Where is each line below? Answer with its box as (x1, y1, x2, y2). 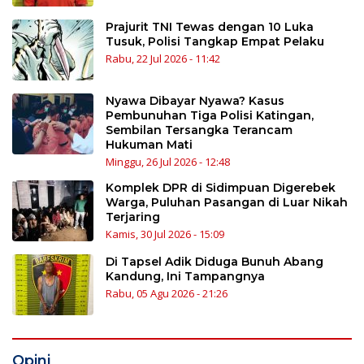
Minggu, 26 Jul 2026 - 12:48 (106, 154, 230, 170)
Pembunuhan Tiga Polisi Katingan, (106, 108, 314, 123)
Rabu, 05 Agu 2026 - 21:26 (106, 286, 227, 301)
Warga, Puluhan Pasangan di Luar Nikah (106, 195, 348, 210)
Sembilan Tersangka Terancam (106, 123, 292, 138)
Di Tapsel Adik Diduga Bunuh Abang (106, 254, 323, 270)
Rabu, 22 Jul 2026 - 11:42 (106, 51, 220, 67)
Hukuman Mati (106, 137, 193, 153)
